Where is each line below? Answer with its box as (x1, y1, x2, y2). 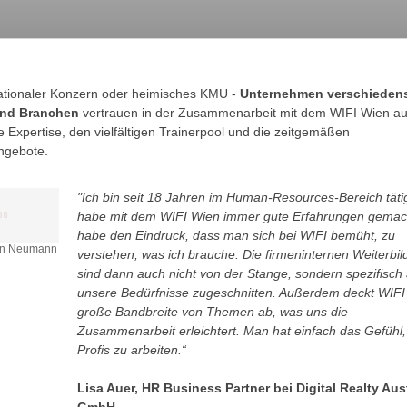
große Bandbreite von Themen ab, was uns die (76, 304, 348, 319)
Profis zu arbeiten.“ (76, 342, 186, 357)
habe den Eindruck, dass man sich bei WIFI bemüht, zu (76, 228, 395, 243)
